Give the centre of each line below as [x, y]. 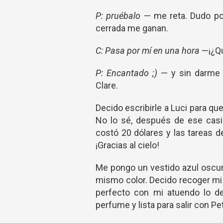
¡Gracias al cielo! [127, 145]
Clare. [107, 85]
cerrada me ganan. [132, 28]
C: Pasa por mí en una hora [149, 51]
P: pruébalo [120, 16]
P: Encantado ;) [128, 73]
